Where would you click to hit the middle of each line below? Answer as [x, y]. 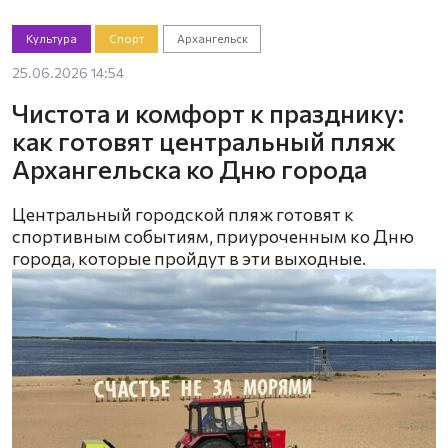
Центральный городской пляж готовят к [183, 214]
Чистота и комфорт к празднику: [208, 113]
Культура [51, 38]
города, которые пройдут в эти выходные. [189, 258]
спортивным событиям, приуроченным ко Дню [213, 236]
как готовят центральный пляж [204, 141]
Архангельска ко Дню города [189, 169]
